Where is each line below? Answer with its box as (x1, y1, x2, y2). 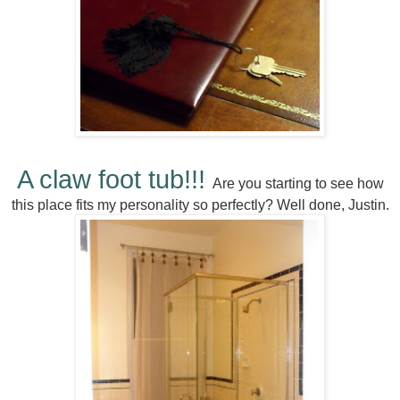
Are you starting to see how (212, 176, 384, 192)
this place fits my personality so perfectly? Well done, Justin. (11, 197, 389, 213)
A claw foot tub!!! (16, 165, 212, 195)
